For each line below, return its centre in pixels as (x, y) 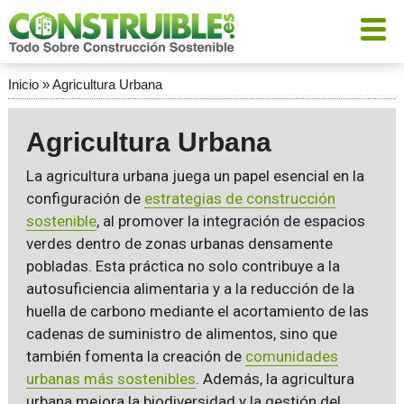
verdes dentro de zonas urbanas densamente (179, 243)
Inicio (23, 84)
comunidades (291, 356)
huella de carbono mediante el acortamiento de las (197, 311)
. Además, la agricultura (275, 379)
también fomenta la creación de (135, 356)
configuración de (85, 198)
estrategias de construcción (239, 198)
